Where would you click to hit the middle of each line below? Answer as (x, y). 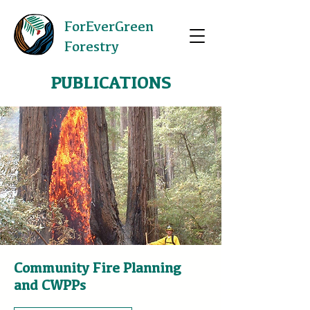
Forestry (92, 46)
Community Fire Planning (98, 267)
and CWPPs (50, 285)
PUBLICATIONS (111, 83)
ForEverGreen (109, 26)
